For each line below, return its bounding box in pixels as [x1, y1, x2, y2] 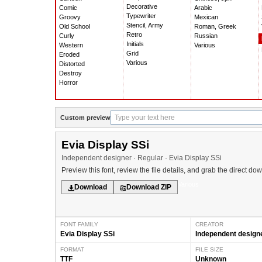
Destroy [59, 70, 82, 77]
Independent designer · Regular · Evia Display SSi [61, 154, 222, 163]
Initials [126, 40, 144, 48]
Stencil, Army [126, 22, 164, 29]
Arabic [194, 4, 212, 12]
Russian [194, 32, 218, 40]
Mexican [194, 13, 218, 21]
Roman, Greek [194, 23, 236, 30]
